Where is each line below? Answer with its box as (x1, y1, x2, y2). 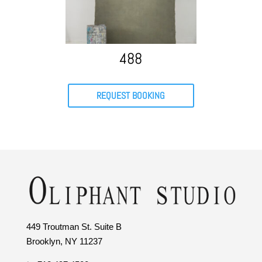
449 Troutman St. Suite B (26, 221, 122, 232)
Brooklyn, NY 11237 (26, 236, 102, 246)
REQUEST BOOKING (96, 89, 166, 102)
